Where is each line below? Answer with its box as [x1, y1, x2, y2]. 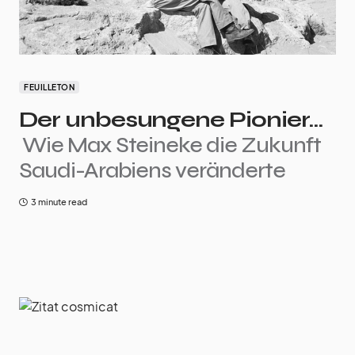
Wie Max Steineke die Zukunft [22, 132, 321, 159]
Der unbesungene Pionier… [19, 106, 323, 134]
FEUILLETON [24, 82, 74, 93]
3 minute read [31, 197, 87, 208]
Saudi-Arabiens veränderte [19, 157, 285, 185]
